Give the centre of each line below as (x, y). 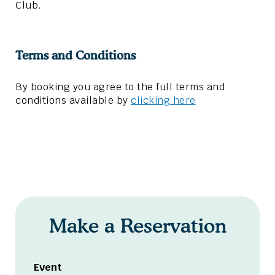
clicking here (163, 101)
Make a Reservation (137, 226)
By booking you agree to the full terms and (120, 87)
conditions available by (73, 101)
